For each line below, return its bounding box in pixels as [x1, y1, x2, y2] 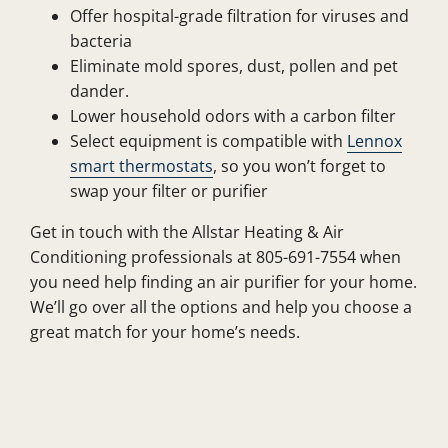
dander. [69, 79, 129, 102]
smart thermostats [69, 154, 213, 177]
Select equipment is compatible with [69, 129, 347, 152]
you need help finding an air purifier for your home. [29, 270, 417, 293]
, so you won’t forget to [212, 154, 386, 177]
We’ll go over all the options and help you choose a [29, 295, 412, 318]
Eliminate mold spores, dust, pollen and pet [69, 54, 398, 77]
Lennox [346, 129, 402, 152]
